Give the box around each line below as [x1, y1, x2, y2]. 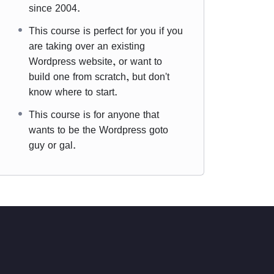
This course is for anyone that [29, 107, 159, 122]
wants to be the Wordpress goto [29, 122, 168, 137]
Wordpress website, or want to [29, 54, 162, 68]
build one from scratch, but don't [29, 69, 169, 84]
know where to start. [29, 84, 117, 99]
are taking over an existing [29, 39, 145, 53]
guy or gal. [29, 138, 76, 152]
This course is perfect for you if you [29, 23, 183, 38]
